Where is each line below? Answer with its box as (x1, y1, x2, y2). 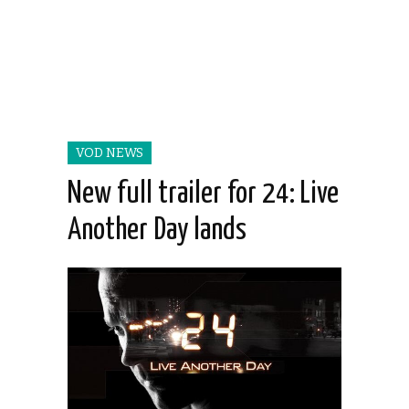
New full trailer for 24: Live (68, 179, 339, 210)
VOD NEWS (76, 145, 143, 162)
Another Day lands (68, 215, 246, 246)
